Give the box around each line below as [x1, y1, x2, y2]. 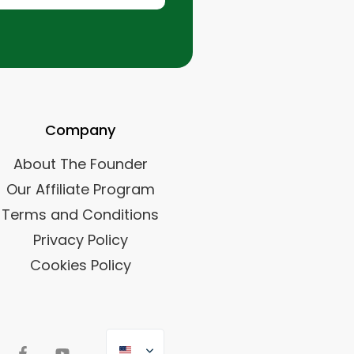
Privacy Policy [32, 230, 128, 250]
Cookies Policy [29, 255, 131, 275]
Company [45, 120, 115, 140]
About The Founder [13, 154, 148, 174]
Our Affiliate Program [6, 179, 155, 199]
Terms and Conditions [2, 205, 159, 224]
